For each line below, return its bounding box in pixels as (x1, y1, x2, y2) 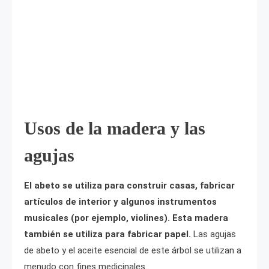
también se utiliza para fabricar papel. (24, 229, 193, 240)
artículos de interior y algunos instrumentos (24, 196, 217, 208)
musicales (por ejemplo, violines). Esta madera (24, 213, 228, 224)
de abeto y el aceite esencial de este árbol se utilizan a (24, 245, 241, 256)
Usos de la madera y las (24, 118, 205, 139)
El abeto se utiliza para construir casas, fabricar (24, 180, 235, 192)
